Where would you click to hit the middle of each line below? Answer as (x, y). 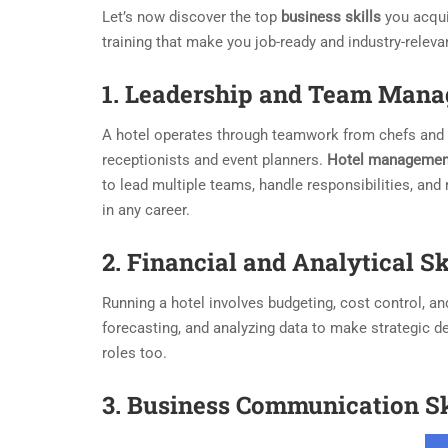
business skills (331, 16)
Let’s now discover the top (191, 16)
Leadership (189, 93)
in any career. (146, 209)
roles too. (134, 352)
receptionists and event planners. (214, 159)
